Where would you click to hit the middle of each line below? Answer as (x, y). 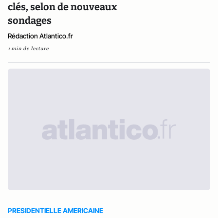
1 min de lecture (28, 48)
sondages (30, 20)
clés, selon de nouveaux (62, 7)
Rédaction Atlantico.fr (40, 36)
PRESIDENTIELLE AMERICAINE (55, 210)
